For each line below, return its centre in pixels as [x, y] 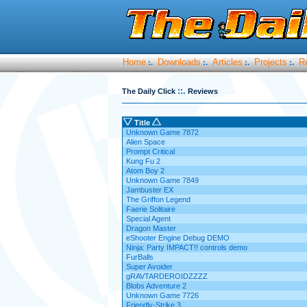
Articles [227, 62]
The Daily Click [148, 91]
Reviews [202, 91]
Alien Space [145, 142]
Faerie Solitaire [150, 209]
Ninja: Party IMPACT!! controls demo [186, 247]
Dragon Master [151, 228]
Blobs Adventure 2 [156, 286]
